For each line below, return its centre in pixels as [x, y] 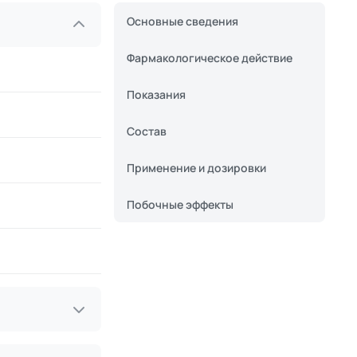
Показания [156, 94]
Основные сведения [182, 21]
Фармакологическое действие [210, 58]
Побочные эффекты [180, 204]
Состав [147, 131]
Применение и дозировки [196, 168]
